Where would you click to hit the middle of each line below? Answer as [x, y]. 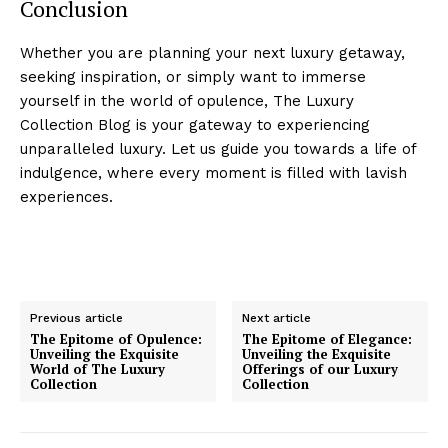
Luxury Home [224, 186]
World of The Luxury [97, 368]
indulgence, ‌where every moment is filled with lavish [213, 172]
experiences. [66, 196]
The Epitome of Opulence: [116, 338]
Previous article [76, 317]
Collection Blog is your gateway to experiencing [195, 124]
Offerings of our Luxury [320, 368]
